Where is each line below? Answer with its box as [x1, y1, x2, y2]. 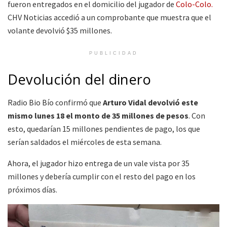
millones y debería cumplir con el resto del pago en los [8, 171, 196, 181]
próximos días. [8, 184, 57, 195]
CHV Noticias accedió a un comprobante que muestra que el [8, 12, 211, 22]
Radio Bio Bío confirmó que [8, 97, 103, 107]
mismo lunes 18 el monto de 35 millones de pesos [8, 110, 188, 121]
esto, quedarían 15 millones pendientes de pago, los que [8, 123, 200, 134]
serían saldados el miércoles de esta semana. [8, 136, 162, 147]
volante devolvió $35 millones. [8, 25, 112, 35]
